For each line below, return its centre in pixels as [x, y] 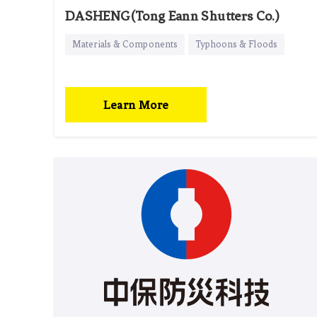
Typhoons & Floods [236, 44]
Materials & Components [125, 44]
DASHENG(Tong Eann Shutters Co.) [172, 16]
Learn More [136, 104]
